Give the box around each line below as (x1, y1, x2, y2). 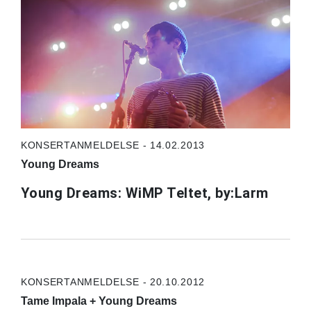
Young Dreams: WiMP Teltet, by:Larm (20, 184, 269, 201)
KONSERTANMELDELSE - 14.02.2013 (20, 139, 205, 151)
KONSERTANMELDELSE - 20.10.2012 (20, 276, 205, 287)
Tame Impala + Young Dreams (20, 294, 177, 307)
